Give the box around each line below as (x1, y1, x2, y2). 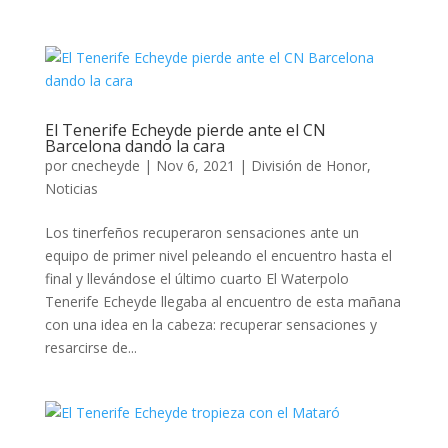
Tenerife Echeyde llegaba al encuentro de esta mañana (44, 292, 401, 311)
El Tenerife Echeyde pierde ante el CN (44, 119, 326, 141)
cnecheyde (70, 156, 140, 175)
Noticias (44, 179, 98, 198)
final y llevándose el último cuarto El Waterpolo (44, 269, 349, 288)
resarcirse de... (44, 338, 137, 357)
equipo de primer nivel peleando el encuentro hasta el (44, 246, 392, 265)
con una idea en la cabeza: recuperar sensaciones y (44, 315, 377, 334)
